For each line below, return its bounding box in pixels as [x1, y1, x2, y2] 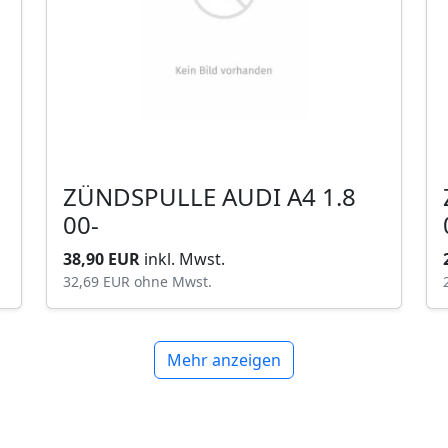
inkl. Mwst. [144, 248, 225, 270]
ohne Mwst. [134, 272, 212, 291]
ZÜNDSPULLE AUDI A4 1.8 [63, 180, 222, 213]
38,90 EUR [63, 248, 144, 270]
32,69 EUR [63, 272, 134, 291]
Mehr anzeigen [167, 349, 281, 371]
